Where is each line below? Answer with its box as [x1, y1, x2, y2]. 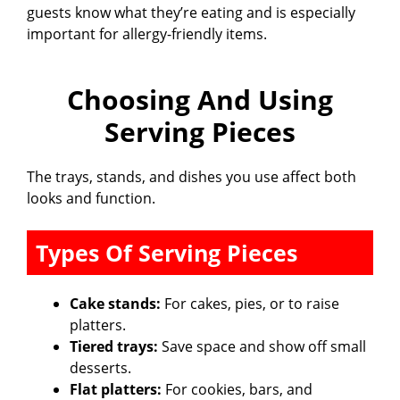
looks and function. [27, 187, 155, 208]
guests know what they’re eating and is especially [27, 2, 355, 22]
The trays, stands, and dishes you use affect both [27, 166, 356, 187]
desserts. [70, 357, 131, 378]
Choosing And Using [67, 80, 333, 118]
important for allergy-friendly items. [27, 23, 267, 44]
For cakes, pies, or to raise [161, 293, 339, 313]
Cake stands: [70, 293, 161, 313]
